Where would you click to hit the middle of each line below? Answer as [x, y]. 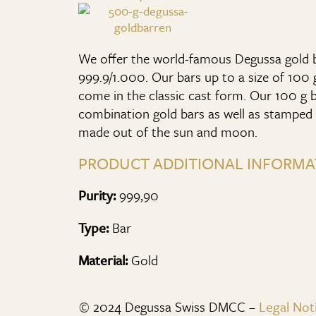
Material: [103, 260]
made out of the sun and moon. [168, 132]
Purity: [97, 195]
